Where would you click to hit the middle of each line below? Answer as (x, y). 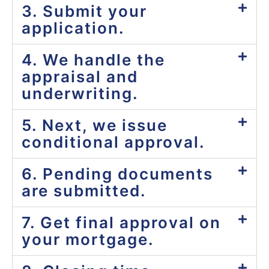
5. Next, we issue (95, 125)
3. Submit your (84, 11)
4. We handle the (93, 59)
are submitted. (84, 190)
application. (73, 28)
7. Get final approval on (121, 222)
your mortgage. (88, 239)
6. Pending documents (117, 174)
